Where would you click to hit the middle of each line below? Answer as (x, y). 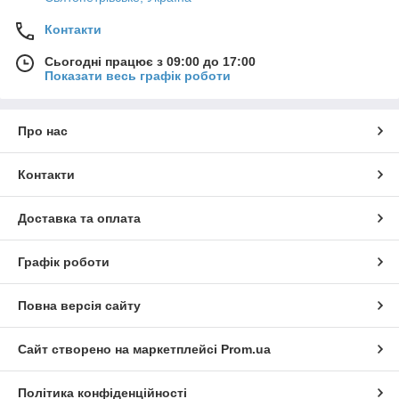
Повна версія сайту (79, 306)
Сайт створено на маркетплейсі (119, 350)
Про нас (43, 131)
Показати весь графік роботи (138, 76)
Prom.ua (246, 350)
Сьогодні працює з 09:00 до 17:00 (150, 62)
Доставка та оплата (79, 219)
